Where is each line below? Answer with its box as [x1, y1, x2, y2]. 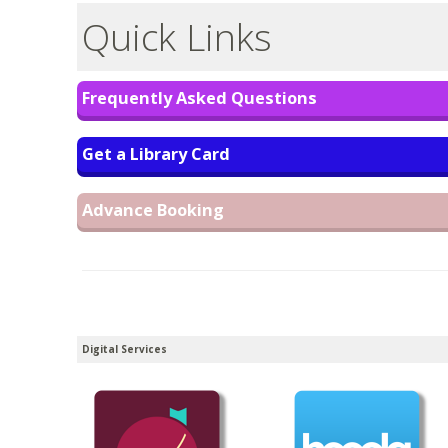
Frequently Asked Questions [82, 87, 317, 109]
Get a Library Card [82, 143, 230, 165]
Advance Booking [82, 199, 224, 221]
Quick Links [82, 11, 272, 62]
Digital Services [82, 342, 167, 356]
